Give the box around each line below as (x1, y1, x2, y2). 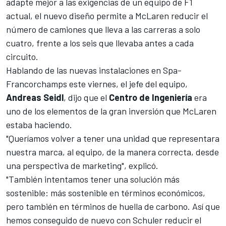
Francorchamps (6, 78, 67, 89)
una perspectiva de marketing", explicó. (6, 159, 158, 171)
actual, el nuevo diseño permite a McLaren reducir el (6, 10, 208, 21)
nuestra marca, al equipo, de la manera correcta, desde (6, 146, 219, 157)
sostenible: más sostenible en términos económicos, (6, 187, 205, 198)
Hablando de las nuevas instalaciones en (6, 64, 161, 76)
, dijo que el (64, 91, 109, 103)
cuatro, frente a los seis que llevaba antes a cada (6, 37, 194, 48)
